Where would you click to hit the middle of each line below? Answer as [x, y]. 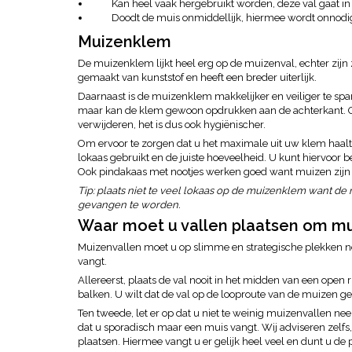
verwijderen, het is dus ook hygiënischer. [172, 125]
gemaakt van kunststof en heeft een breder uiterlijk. [197, 77]
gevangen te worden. [129, 205]
